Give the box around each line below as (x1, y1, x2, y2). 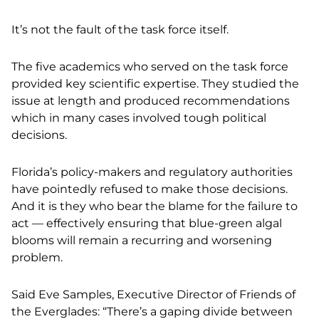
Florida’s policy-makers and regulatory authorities (11, 165, 293, 179)
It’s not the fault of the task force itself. (11, 23, 229, 36)
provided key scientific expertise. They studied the (11, 77, 299, 90)
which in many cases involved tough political (11, 111, 266, 125)
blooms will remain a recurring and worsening (11, 234, 272, 247)
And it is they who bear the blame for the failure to (11, 199, 298, 213)
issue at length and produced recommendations (11, 94, 290, 108)
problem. (11, 251, 63, 264)
